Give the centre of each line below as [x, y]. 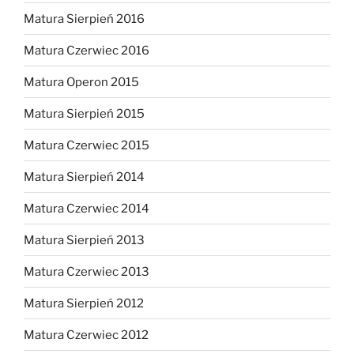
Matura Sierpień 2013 [84, 240]
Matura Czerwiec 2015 [87, 145]
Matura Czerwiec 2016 [87, 50]
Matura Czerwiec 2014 [87, 208]
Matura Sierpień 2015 [84, 113]
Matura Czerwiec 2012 [86, 335]
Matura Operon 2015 [81, 82]
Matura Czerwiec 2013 [87, 271]
